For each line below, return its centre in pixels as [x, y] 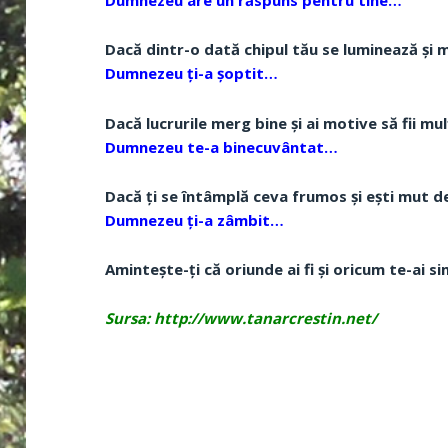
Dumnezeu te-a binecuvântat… [222, 146]
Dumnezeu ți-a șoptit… [192, 73]
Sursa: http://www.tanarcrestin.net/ [241, 318]
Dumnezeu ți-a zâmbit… [195, 219]
